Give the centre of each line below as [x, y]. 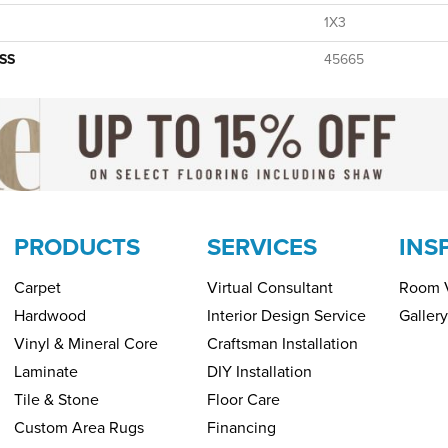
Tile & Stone [56, 400]
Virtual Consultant [269, 288]
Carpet [37, 288]
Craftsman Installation [282, 344]
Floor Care [243, 400]
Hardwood [50, 316]
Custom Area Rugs [79, 428]
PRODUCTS [77, 247]
